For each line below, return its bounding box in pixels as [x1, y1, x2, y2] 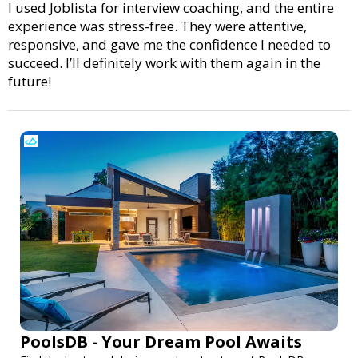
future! [8, 71, 51, 90]
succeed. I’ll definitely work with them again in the [8, 53, 320, 72]
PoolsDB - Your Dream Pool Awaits [20, 330, 302, 352]
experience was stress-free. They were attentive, [8, 16, 307, 35]
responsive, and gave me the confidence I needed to [8, 34, 331, 54]
